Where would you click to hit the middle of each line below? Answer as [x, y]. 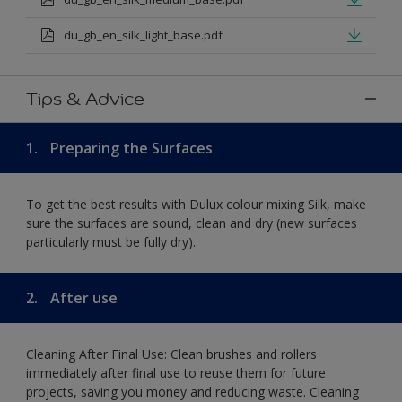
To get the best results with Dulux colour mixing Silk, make [196, 204]
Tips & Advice [85, 98]
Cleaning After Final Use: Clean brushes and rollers [171, 354]
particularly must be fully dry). [111, 241]
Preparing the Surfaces [130, 148]
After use [82, 297]
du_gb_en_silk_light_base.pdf [143, 35]
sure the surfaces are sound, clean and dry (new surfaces [192, 223]
